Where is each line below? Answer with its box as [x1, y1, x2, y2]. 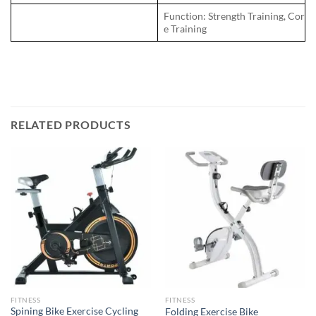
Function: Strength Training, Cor [164, 9, 305, 22]
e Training [164, 22, 207, 35]
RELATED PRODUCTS [11, 117, 131, 131]
